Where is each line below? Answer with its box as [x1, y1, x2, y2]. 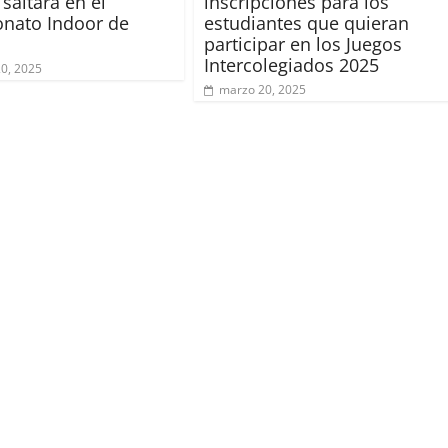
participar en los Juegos [204, 31, 402, 56]
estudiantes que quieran [204, 10, 409, 35]
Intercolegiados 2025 [204, 52, 379, 77]
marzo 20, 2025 [219, 80, 306, 98]
